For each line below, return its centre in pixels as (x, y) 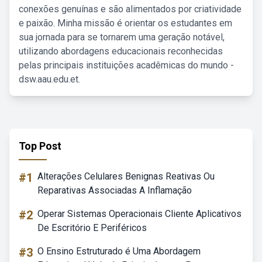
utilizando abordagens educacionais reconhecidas (121, 51)
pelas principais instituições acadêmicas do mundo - (126, 65)
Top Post (40, 146)
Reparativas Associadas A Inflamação (115, 190)
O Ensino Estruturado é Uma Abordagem (119, 251)
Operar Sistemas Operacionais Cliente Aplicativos (139, 214)
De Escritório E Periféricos (92, 228)
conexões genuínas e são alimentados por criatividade (130, 9)
